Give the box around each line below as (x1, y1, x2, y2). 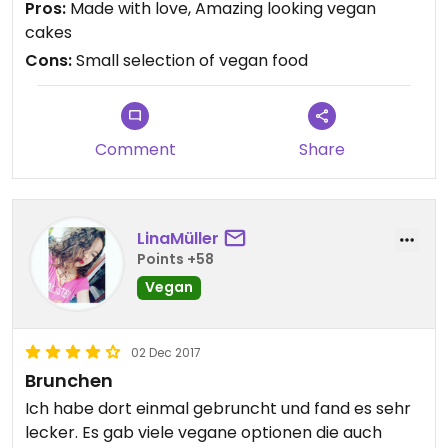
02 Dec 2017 (131, 343, 201, 361)
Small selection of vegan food (72, 48, 308, 72)
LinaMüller (137, 227, 219, 251)
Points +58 (137, 249, 214, 270)
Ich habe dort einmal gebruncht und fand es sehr (25, 396, 411, 420)
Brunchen (25, 367, 113, 393)
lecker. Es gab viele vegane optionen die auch (25, 420, 382, 444)
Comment (94, 137, 176, 161)
